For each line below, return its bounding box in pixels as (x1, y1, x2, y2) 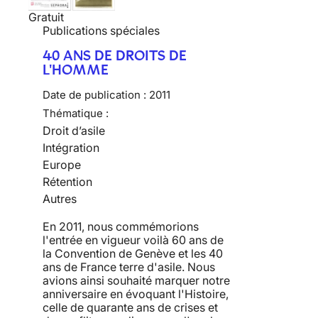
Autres (43, 191, 77, 206)
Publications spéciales (43, 23, 160, 38)
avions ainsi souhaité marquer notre (43, 273, 230, 287)
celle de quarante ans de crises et (43, 300, 218, 314)
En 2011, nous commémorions (43, 219, 199, 234)
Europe (43, 157, 81, 172)
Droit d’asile (43, 123, 105, 138)
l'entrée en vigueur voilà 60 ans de (43, 232, 224, 247)
